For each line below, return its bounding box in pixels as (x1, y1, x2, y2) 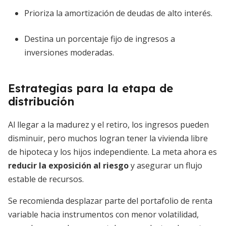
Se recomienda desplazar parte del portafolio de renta (8, 195, 212, 206)
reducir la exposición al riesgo (8, 160, 129, 171)
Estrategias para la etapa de (8, 81, 173, 95)
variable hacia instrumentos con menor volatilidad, (8, 209, 199, 220)
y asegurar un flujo (129, 160, 202, 171)
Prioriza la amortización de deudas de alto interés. (24, 8, 212, 19)
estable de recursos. (8, 174, 84, 185)
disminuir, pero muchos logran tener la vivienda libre (8, 133, 208, 144)
